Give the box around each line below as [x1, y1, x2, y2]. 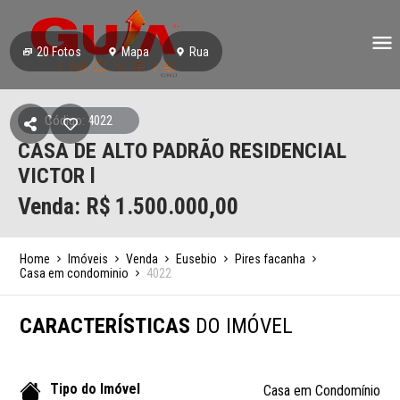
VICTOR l [18, 163, 96, 188]
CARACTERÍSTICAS [20, 313, 196, 338]
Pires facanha [235, 252, 306, 266]
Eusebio [176, 252, 218, 266]
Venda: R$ [18, 193, 111, 220]
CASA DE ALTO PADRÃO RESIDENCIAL [18, 138, 346, 163]
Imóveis [68, 252, 109, 266]
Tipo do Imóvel [50, 379, 141, 397]
